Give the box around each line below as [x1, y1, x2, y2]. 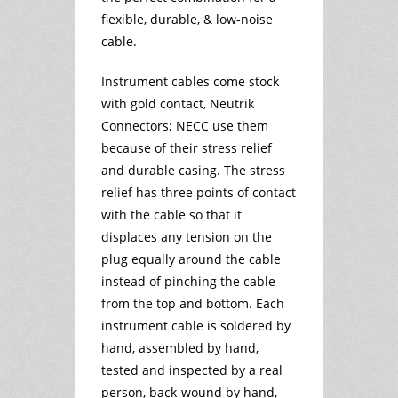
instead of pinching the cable [101, 272, 275, 290]
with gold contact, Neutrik [101, 94, 254, 112]
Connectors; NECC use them [101, 116, 268, 134]
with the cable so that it [101, 205, 242, 223]
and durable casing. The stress [101, 161, 285, 179]
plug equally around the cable [101, 250, 281, 267]
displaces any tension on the [101, 227, 272, 245]
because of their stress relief [101, 139, 272, 156]
